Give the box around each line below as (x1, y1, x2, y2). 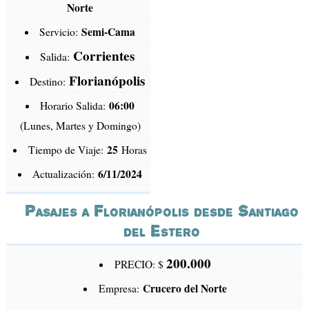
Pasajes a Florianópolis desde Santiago (24, 201, 299, 221)
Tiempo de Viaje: (28, 143, 107, 157)
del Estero (123, 221, 200, 241)
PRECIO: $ (114, 257, 166, 272)
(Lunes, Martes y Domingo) (19, 119, 141, 133)
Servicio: (39, 25, 82, 39)
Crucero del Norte (142, 281, 227, 297)
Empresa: (98, 281, 143, 296)
